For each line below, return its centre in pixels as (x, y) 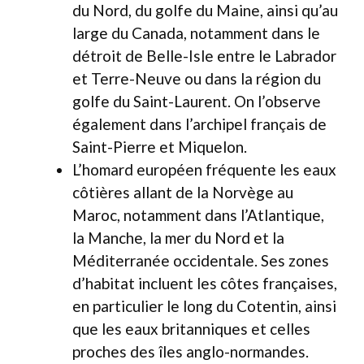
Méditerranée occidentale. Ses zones (201, 260)
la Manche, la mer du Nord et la (178, 238)
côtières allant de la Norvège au (183, 192)
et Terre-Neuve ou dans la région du (197, 78)
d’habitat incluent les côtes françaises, (205, 283)
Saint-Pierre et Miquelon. (160, 147)
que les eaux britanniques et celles (191, 329)
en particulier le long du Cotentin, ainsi (204, 306)
